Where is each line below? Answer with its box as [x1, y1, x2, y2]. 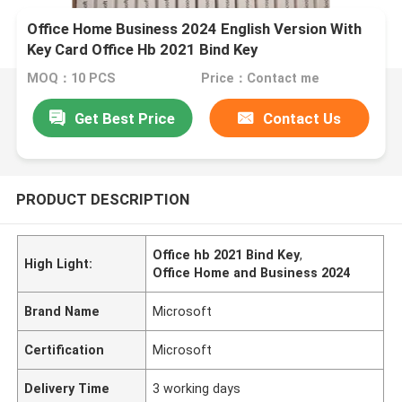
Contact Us [263, 109, 342, 127]
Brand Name [24, 303, 100, 319]
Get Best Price [74, 109, 176, 127]
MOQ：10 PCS [27, 71, 117, 86]
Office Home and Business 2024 [153, 265, 351, 280]
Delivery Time [24, 380, 110, 396]
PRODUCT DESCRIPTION [15, 189, 189, 208]
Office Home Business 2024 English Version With [27, 20, 363, 39]
